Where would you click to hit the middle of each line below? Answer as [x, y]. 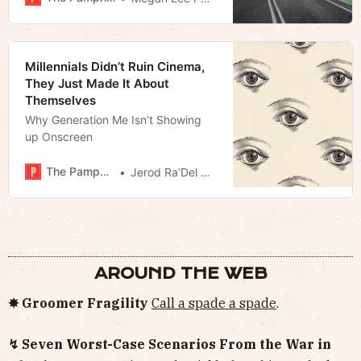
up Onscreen [59, 136]
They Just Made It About [97, 83]
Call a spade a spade [214, 303]
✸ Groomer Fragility [80, 303]
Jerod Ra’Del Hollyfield [166, 172]
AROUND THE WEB [180, 273]
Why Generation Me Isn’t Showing [113, 119]
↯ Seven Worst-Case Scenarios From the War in [170, 344]
